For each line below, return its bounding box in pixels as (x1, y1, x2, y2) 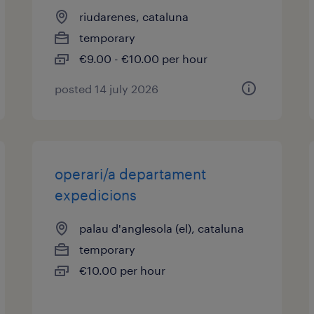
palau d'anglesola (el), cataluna (79, 221, 245, 235)
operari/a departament (55, 165, 207, 182)
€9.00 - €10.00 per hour (79, 52, 208, 65)
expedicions (55, 186, 137, 203)
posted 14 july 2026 (55, 82, 159, 95)
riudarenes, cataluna (79, 10, 189, 23)
